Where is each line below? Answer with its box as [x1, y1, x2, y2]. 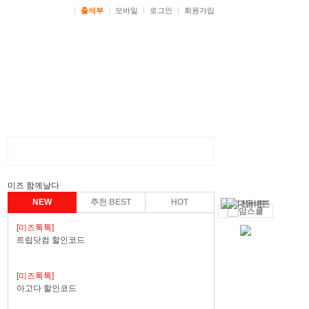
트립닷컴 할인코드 [17, 235, 85, 245]
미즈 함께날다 [8, 181, 59, 190]
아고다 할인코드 [17, 283, 77, 293]
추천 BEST [90, 197, 131, 207]
